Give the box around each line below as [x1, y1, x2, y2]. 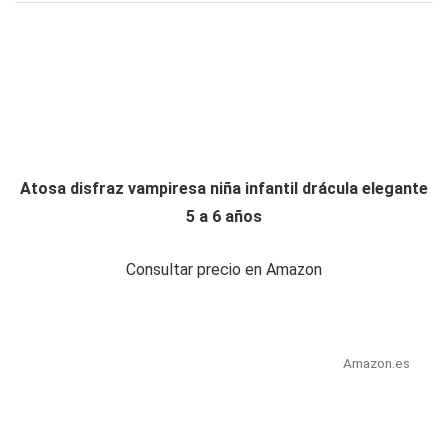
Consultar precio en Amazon [126, 260, 322, 280]
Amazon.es [342, 355, 410, 372]
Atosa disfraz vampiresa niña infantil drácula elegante [20, 179, 428, 199]
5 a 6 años [186, 207, 262, 227]
